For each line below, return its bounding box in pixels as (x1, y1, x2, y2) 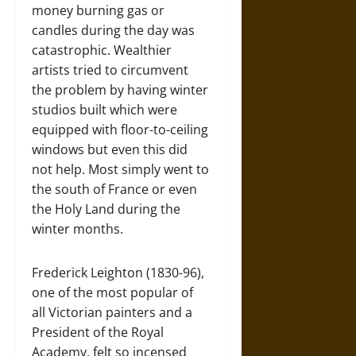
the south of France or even (32, 180, 197, 199)
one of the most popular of (32, 284, 193, 302)
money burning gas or (32, 2, 164, 20)
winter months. (32, 220, 123, 238)
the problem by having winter (32, 81, 208, 99)
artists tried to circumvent (32, 61, 188, 79)
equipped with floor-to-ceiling (32, 121, 208, 139)
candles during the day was (32, 21, 195, 40)
